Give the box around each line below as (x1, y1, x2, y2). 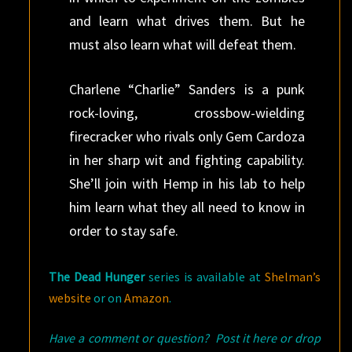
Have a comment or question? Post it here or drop (49, 329, 321, 346)
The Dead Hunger (49, 268, 145, 284)
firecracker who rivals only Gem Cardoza (68, 126, 305, 145)
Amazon (124, 289, 170, 306)
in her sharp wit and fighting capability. (68, 150, 305, 169)
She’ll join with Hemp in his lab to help (68, 174, 305, 192)
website (49, 289, 92, 306)
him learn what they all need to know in (68, 197, 305, 216)
